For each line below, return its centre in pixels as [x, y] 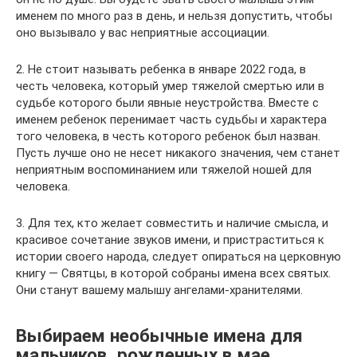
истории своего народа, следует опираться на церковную [178, 257]
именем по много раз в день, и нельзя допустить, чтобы [174, 16]
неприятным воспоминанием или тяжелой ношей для [164, 170]
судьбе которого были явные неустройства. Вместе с [167, 103]
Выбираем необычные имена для [159, 335]
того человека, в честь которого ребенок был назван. [168, 136]
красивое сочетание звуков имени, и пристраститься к [170, 240]
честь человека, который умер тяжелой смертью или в [170, 86]
